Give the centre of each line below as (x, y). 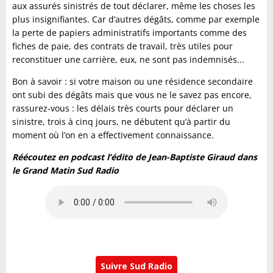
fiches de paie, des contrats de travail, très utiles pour (122, 46)
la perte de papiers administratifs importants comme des (129, 33)
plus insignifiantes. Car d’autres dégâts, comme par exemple (136, 19)
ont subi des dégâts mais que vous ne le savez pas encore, (132, 95)
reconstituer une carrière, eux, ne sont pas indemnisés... (128, 59)
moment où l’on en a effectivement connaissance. (113, 135)
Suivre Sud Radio (136, 266)
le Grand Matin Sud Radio (66, 170)
